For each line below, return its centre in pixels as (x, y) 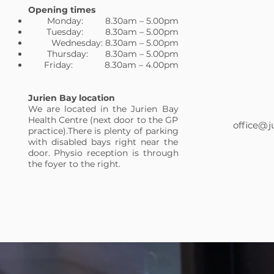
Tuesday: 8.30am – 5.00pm (112, 32)
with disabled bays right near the (103, 142)
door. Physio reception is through (103, 153)
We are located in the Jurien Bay (103, 109)
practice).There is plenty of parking (103, 131)
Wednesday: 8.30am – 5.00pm (115, 43)
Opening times (61, 10)
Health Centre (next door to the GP (103, 120)
